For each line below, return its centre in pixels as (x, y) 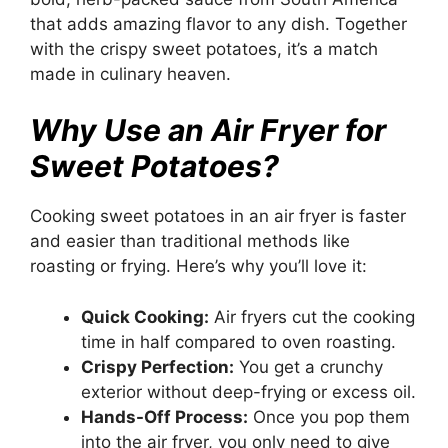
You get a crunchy (308, 366)
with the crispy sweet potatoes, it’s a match (204, 48)
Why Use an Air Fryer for (208, 130)
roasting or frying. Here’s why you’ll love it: (198, 266)
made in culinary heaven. (130, 73)
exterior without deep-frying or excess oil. (248, 391)
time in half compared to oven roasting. (238, 341)
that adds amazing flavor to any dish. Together (218, 23)
